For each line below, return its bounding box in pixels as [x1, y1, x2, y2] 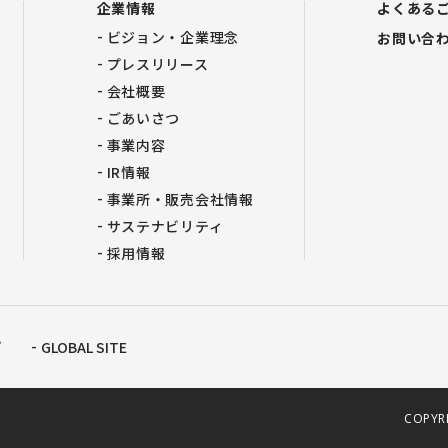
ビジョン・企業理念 [106, 27, 239, 47]
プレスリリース [106, 54, 209, 74]
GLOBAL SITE [41, 337, 127, 357]
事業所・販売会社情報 [106, 189, 254, 209]
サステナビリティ [106, 216, 224, 236]
